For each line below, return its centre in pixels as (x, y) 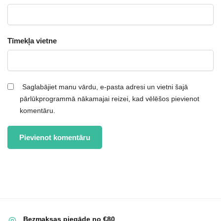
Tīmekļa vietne (32, 40)
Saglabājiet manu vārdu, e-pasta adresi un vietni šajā (105, 87)
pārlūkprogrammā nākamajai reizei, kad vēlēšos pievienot (110, 98)
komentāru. (37, 110)
